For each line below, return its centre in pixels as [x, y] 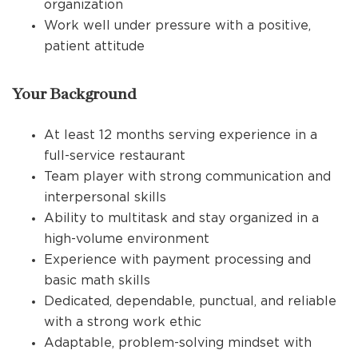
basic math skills [97, 280]
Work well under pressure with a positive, [177, 25]
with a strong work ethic [123, 321]
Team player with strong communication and [187, 176]
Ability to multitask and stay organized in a [181, 217]
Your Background [74, 94]
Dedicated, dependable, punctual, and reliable [190, 300]
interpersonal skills [105, 197]
